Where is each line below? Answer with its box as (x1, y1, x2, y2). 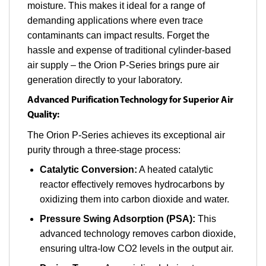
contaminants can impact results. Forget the (27, 30, 210, 40)
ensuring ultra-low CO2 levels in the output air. (39, 243, 233, 254)
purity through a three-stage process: (27, 144, 180, 155)
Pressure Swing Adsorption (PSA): (39, 213, 195, 224)
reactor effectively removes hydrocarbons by (39, 179, 224, 189)
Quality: (27, 110, 59, 120)
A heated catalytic (137, 164, 213, 175)
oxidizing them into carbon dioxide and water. (39, 194, 229, 204)
